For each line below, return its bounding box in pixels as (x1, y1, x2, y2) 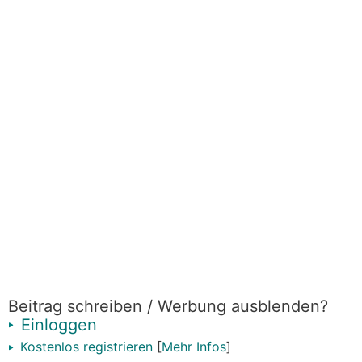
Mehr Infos (162, 339, 226, 355)
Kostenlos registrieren (16, 339, 153, 355)
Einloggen (16, 315, 97, 335)
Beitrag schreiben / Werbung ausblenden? (8, 297, 328, 316)
